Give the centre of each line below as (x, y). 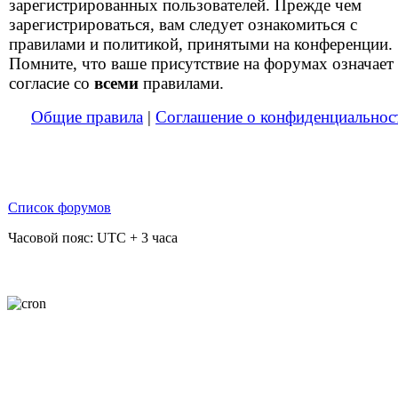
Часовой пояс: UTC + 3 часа (93, 238)
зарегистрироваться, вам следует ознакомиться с (183, 24)
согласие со (52, 83)
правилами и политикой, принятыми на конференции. (201, 44)
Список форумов (60, 207)
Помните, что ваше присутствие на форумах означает (201, 64)
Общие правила (87, 117)
